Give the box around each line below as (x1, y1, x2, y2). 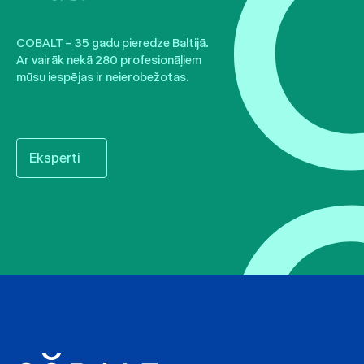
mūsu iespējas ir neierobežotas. (16, 69, 189, 84)
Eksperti (29, 149, 80, 166)
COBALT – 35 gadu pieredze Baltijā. (16, 35, 209, 50)
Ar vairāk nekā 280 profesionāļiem (16, 52, 201, 67)
